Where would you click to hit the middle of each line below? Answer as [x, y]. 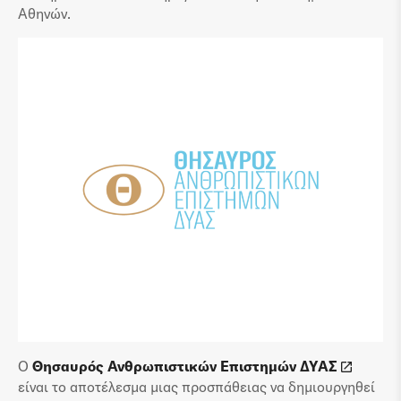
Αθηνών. [44, 14]
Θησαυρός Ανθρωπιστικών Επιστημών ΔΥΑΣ [185, 367]
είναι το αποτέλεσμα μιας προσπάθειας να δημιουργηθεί [196, 387]
